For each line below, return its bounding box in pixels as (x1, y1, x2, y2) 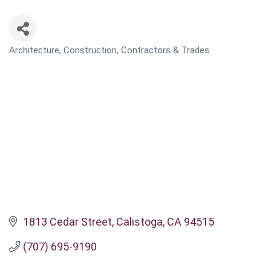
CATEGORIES (8, 51, 59, 62)
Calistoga (116, 215, 163, 228)
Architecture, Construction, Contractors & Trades (9, 45, 209, 56)
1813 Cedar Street (22, 215, 112, 228)
